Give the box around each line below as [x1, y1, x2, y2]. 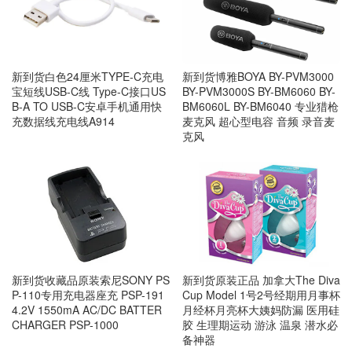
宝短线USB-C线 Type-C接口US [12, 83, 166, 100]
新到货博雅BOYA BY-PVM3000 [181, 68, 334, 85]
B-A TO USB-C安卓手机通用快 [12, 98, 162, 115]
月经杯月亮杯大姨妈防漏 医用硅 [181, 301, 339, 317]
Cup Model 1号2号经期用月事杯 [181, 286, 340, 302]
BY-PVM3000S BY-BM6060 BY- [181, 83, 335, 100]
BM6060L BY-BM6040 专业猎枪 [181, 98, 339, 115]
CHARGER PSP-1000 [12, 316, 119, 332]
